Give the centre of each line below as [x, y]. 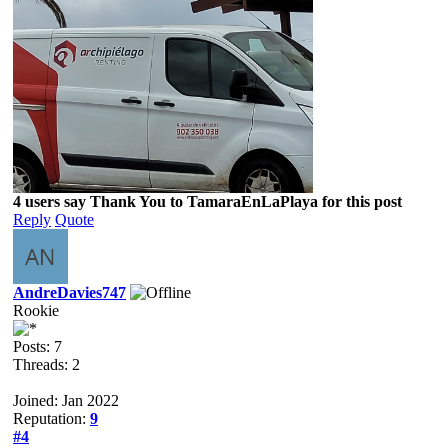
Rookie [36, 310]
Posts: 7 [37, 346]
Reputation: [51, 418]
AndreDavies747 [69, 292]
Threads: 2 [46, 364]
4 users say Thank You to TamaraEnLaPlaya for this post [207, 201]
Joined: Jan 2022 [66, 400]
